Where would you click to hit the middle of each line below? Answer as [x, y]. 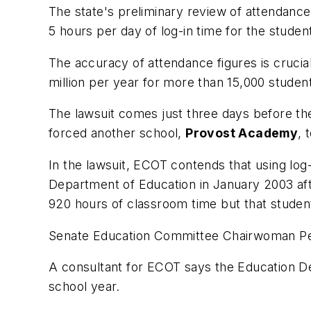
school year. [84, 287]
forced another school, [117, 133]
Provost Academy [242, 133]
